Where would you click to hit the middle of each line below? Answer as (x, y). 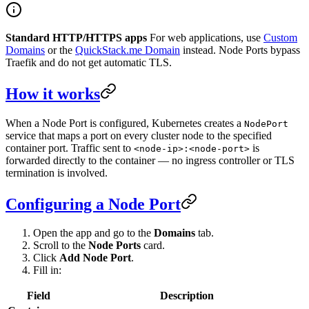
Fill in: (47, 270)
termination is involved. (57, 172)
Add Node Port (95, 258)
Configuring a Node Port (93, 204)
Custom (280, 37)
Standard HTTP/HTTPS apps (76, 37)
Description (187, 296)
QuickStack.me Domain (128, 50)
